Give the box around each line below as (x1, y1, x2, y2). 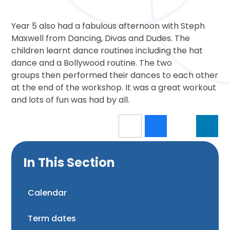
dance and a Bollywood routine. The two (11, 56, 172, 69)
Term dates (28, 213, 76, 225)
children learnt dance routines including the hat (11, 44, 203, 56)
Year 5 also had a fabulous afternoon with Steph (11, 20, 205, 32)
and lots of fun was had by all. (11, 93, 130, 106)
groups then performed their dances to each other (11, 69, 219, 81)
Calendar (28, 186, 67, 199)
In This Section (24, 154, 116, 171)
